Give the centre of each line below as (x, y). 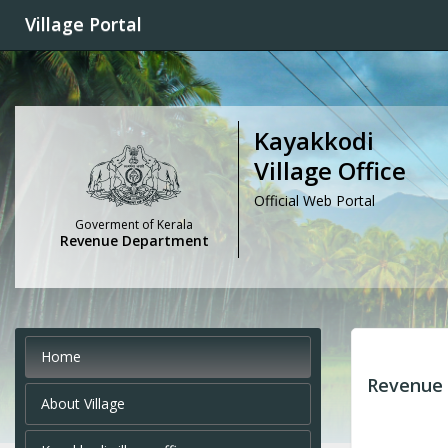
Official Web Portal (314, 200)
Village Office (330, 170)
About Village (83, 404)
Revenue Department (134, 241)
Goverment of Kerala (134, 225)
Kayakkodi (314, 140)
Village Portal (83, 24)
